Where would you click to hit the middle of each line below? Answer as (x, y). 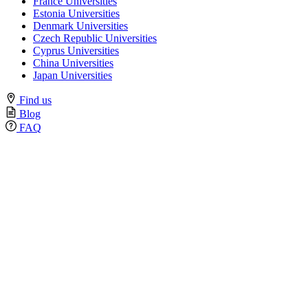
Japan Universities (73, 75)
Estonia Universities (76, 13)
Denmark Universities (80, 25)
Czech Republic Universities (95, 38)
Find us (35, 100)
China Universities (73, 63)
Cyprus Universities (76, 50)
